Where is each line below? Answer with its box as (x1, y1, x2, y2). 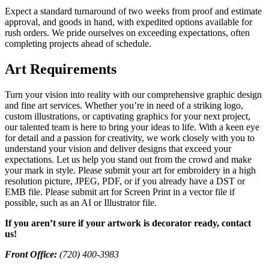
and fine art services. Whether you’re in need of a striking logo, (5, 100, 243, 111)
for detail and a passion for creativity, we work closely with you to (5, 133, 255, 144)
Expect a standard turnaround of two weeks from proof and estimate (5, 6, 262, 17)
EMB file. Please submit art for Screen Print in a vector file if (5, 187, 235, 198)
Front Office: (5, 249, 57, 260)
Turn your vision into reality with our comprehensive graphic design (5, 89, 262, 100)
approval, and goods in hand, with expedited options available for (5, 17, 252, 28)
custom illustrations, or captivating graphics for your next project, (5, 111, 250, 122)
